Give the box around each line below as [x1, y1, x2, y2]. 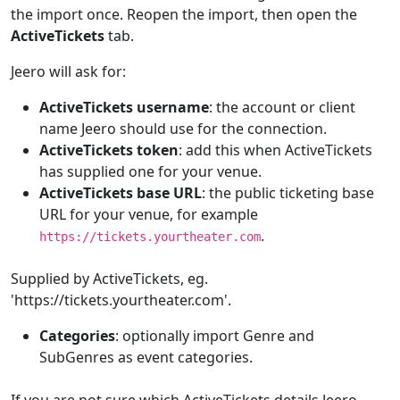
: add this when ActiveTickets [179, 140, 372, 160]
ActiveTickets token [39, 140, 179, 160]
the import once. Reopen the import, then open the [11, 4, 357, 24]
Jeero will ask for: [11, 62, 126, 81]
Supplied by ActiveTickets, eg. [11, 269, 208, 288]
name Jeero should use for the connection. [39, 119, 327, 138]
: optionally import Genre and [115, 326, 314, 346]
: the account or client [209, 97, 355, 117]
